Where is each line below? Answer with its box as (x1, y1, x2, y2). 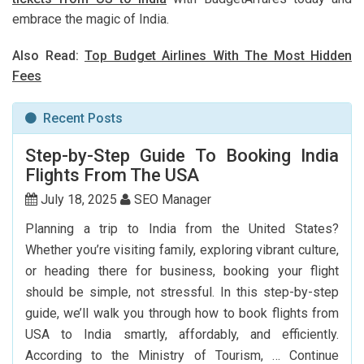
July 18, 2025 (37, 191, 120, 207)
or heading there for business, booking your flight (25, 262, 339, 279)
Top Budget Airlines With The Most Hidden (84, 47, 352, 63)
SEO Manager (131, 191, 211, 207)
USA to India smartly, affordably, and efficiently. (25, 326, 339, 342)
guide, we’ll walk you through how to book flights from (25, 305, 339, 321)
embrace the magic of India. (12, 11, 169, 27)
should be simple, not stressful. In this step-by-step (25, 284, 339, 300)
